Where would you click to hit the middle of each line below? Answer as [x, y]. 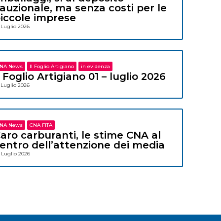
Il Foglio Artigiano [52, 66]
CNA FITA [41, 125]
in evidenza [96, 66]
